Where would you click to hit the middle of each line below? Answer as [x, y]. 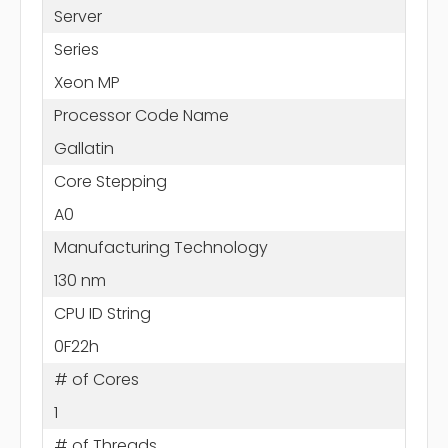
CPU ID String [102, 313]
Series [76, 49]
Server [77, 16]
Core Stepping [110, 181]
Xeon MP [86, 82]
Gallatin [83, 148]
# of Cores [96, 379]
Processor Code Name [141, 115]
